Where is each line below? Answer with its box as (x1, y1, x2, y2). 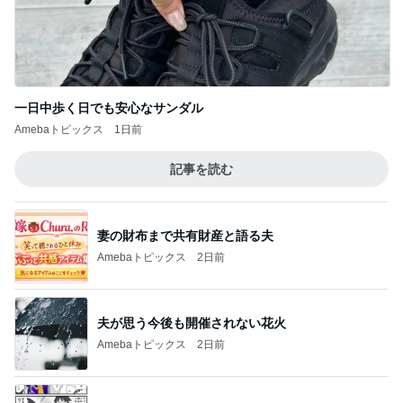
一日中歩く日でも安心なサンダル (14, 13, 203, 28)
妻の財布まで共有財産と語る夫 (97, 140, 273, 156)
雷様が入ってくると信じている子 (97, 315, 286, 330)
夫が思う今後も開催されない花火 (97, 228, 286, 243)
